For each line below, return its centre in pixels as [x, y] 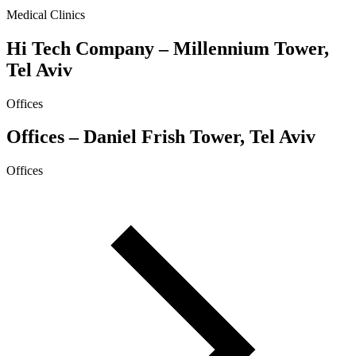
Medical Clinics [46, 14]
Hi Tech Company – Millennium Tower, [168, 48]
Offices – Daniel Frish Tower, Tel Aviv [161, 137]
